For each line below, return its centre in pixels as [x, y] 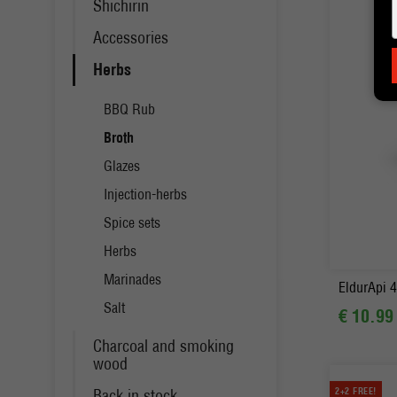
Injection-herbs [145, 194]
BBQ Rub [129, 109]
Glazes [122, 166]
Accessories [131, 38]
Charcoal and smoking [163, 346]
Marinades [132, 279]
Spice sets [132, 222]
